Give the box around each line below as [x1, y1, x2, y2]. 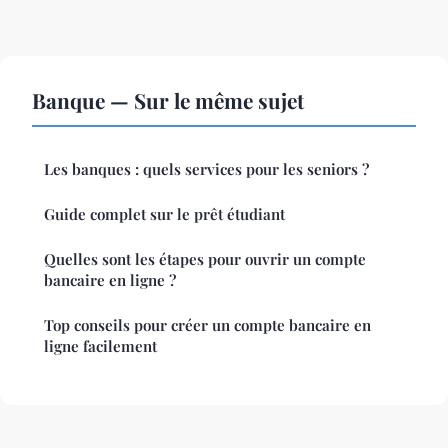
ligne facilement [44, 336, 157, 357]
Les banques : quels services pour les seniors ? [44, 159, 369, 180]
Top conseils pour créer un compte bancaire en [44, 315, 371, 336]
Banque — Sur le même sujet [32, 86, 304, 115]
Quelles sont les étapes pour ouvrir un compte [44, 249, 366, 270]
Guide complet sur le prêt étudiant [44, 204, 285, 225]
